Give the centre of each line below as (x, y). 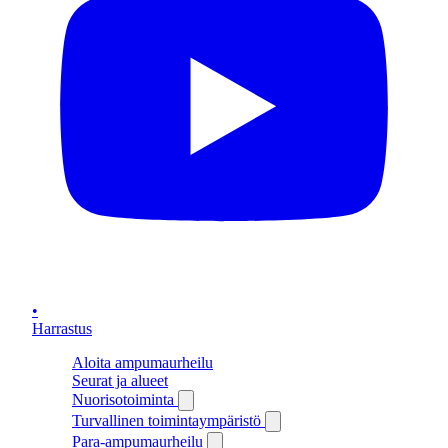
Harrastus (62, 328)
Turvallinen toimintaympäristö (168, 420)
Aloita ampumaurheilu (142, 362)
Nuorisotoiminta (125, 399)
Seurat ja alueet (120, 380)
